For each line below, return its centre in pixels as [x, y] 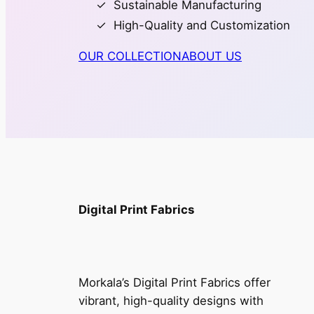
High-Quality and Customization [202, 25]
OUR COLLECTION [130, 56]
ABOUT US [212, 56]
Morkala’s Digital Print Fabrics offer [175, 282]
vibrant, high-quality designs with [171, 300]
